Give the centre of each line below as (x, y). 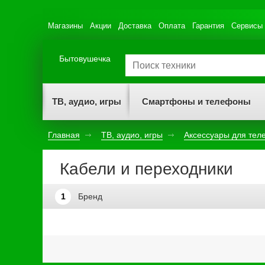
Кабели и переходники (146, 169)
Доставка (135, 26)
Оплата (172, 26)
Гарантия (209, 26)
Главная (64, 135)
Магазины (65, 26)
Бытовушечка (85, 59)
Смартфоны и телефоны (196, 101)
